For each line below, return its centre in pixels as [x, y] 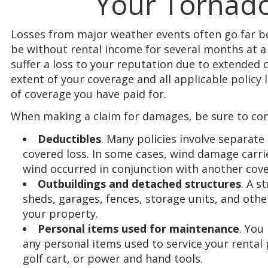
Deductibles [69, 138]
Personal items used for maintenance [138, 228]
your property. [60, 213]
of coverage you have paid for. [89, 94]
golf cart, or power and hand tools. [113, 258]
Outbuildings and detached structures [139, 183]
